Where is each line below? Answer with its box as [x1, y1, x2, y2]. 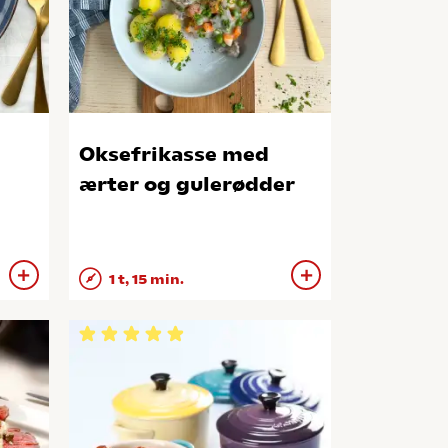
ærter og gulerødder [78, 173, 295, 196]
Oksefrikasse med [78, 143, 269, 166]
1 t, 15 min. [105, 271, 184, 288]
